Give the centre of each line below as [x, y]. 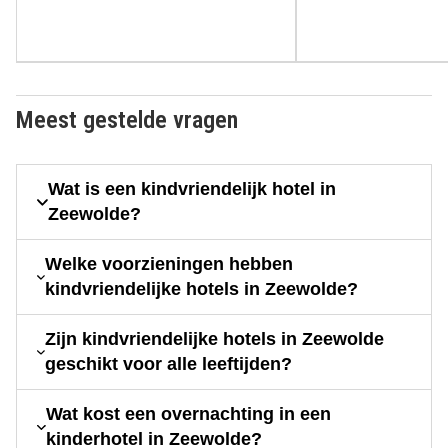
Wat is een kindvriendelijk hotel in [192, 189]
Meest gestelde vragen [127, 120]
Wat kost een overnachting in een [188, 414]
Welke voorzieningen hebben [168, 264]
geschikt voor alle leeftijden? [168, 364]
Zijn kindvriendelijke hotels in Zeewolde [214, 339]
